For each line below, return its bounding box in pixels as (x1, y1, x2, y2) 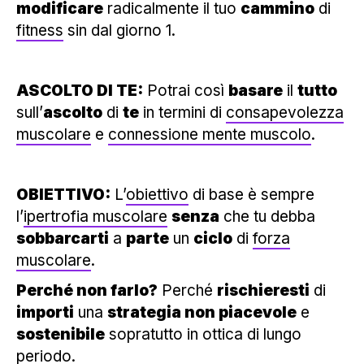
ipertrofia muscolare (24, 206, 167, 226)
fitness (16, 20, 63, 40)
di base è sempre (188, 184, 314, 204)
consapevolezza (226, 102, 344, 122)
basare (228, 80, 283, 100)
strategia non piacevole (107, 302, 297, 322)
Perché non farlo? (16, 280, 158, 300)
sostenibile (16, 324, 105, 344)
